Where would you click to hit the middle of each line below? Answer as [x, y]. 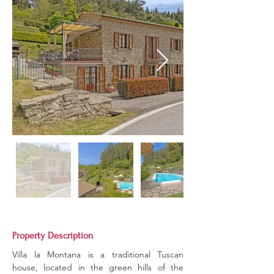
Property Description [53, 235]
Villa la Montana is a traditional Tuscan [98, 254]
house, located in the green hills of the [98, 267]
